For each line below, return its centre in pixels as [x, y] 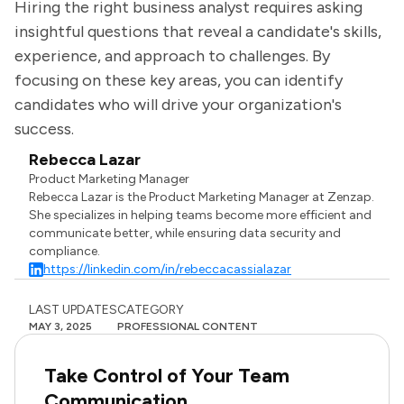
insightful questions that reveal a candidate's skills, [198, 32]
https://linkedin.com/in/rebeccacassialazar [168, 269]
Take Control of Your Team [167, 376]
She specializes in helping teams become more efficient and [201, 215]
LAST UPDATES [73, 310]
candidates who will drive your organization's [178, 105]
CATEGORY [151, 310]
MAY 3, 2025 [60, 326]
